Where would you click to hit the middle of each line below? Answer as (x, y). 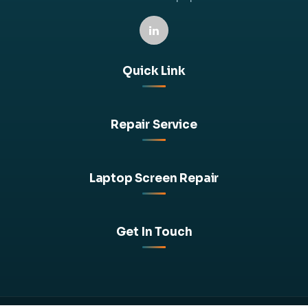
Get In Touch (154, 232)
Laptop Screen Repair (154, 179)
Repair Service (154, 125)
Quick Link (154, 71)
